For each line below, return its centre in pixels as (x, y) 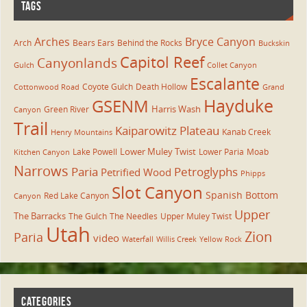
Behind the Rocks (149, 42)
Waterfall (137, 239)
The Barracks (39, 216)
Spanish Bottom (242, 195)
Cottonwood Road (46, 87)
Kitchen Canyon (41, 152)
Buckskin (274, 43)
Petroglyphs (206, 171)
